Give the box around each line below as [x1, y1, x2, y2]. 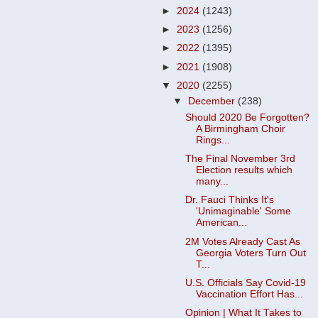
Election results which [195, 165, 292, 176]
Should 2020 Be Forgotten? [185, 112, 309, 124]
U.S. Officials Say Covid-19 [185, 277, 306, 288]
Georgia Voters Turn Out [195, 247, 306, 258]
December [188, 96, 238, 107]
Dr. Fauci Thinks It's [185, 194, 274, 206]
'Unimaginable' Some [195, 206, 291, 217]
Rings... [195, 135, 230, 146]
